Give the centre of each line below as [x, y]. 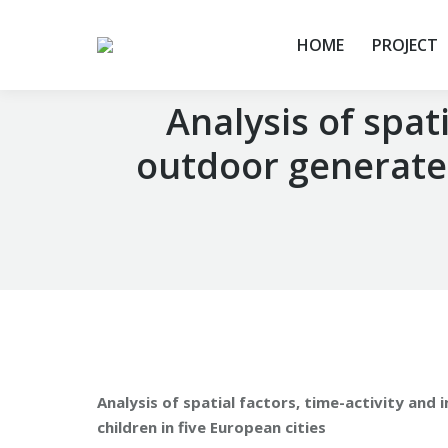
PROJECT [405, 45]
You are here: [143, 254]
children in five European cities [211, 427]
